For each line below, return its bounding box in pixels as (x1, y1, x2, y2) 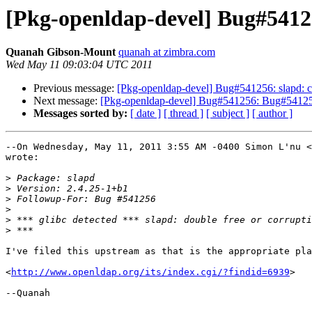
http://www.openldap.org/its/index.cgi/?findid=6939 (11, 267, 290, 278)
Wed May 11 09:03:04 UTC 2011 (6, 58, 153, 71)
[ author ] (252, 107, 292, 120)
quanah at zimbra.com (118, 46, 215, 58)
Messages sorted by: (33, 107, 127, 120)
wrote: (6, 152, 39, 163)
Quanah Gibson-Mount (6, 46, 116, 58)
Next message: (33, 95, 100, 107)
